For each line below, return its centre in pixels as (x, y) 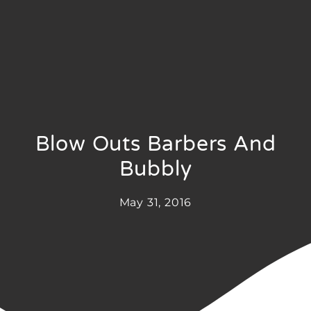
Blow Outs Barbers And (155, 144)
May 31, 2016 (155, 203)
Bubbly (155, 169)
